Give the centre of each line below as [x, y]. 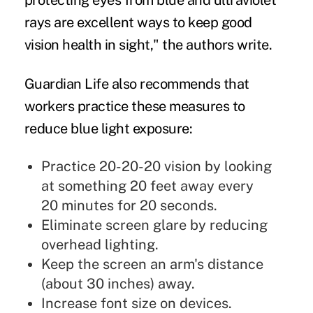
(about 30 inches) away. [118, 284]
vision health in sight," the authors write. [148, 45]
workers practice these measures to [134, 107]
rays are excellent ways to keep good [138, 23]
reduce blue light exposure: [108, 129]
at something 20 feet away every [147, 186]
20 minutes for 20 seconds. [129, 206]
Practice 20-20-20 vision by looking [156, 167]
